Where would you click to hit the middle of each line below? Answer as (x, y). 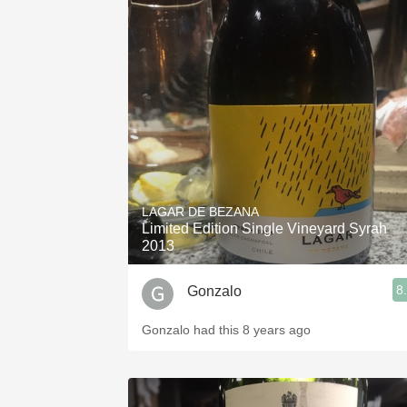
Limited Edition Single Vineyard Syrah (264, 228)
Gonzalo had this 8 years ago (226, 330)
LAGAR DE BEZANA (200, 212)
